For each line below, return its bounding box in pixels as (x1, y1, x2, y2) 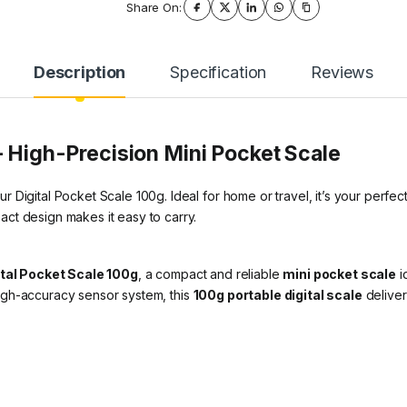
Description (33, 63, 126, 83)
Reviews (311, 63, 374, 83)
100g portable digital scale (193, 287, 362, 303)
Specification (170, 63, 267, 83)
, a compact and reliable (137, 266, 283, 283)
